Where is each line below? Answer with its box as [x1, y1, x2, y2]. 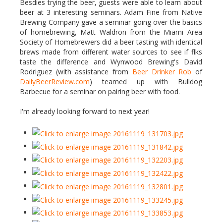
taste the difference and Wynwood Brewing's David [20, 57, 202, 66]
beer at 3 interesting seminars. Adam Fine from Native [20, 7, 202, 17]
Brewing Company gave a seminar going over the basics [20, 17, 202, 27]
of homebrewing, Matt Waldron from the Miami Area [20, 27, 202, 37]
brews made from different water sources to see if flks [20, 47, 202, 56]
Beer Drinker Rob [132, 67, 192, 76]
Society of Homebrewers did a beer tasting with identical [20, 37, 202, 47]
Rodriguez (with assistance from [20, 67, 132, 76]
